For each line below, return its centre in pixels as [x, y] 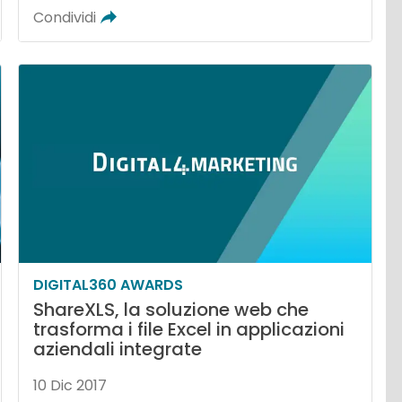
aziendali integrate [118, 349]
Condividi [65, 17]
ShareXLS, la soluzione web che [171, 309]
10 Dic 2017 [70, 385]
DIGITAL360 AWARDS [109, 284]
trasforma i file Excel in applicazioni [189, 329]
